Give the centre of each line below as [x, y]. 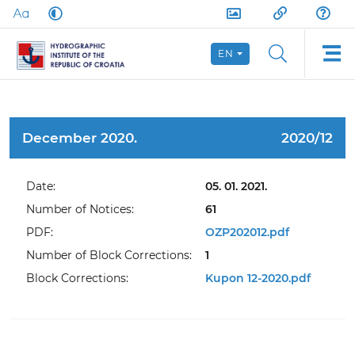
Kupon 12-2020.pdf [258, 278]
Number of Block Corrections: [109, 255]
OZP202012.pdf [247, 232]
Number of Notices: [80, 209]
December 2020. [80, 138]
